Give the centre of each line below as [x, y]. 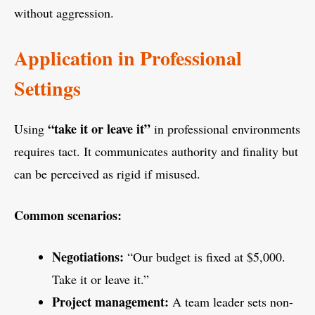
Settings [47, 89]
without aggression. [64, 13]
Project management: [110, 302]
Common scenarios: [68, 216]
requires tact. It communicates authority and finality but [156, 152]
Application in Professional [128, 58]
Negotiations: [88, 257]
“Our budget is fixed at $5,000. [205, 257]
